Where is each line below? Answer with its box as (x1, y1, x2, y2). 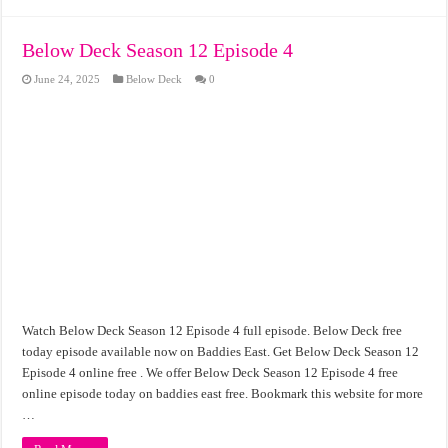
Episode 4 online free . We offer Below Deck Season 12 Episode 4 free (22, 364, 399, 380)
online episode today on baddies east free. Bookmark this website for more (22, 385, 424, 401)
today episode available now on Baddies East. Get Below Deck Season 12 (22, 343, 420, 359)
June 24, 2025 (34, 73, 101, 86)
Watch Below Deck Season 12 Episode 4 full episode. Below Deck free (22, 322, 403, 338)
